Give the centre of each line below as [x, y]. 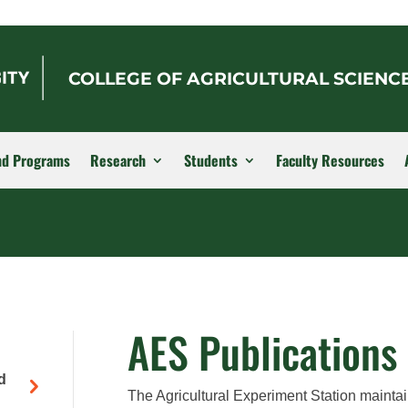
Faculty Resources [330, 160]
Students [211, 160]
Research [118, 160]
